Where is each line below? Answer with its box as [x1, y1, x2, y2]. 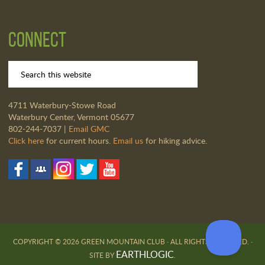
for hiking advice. [143, 135, 209, 146]
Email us [112, 135, 143, 146]
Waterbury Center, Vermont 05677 [8, 111, 134, 122]
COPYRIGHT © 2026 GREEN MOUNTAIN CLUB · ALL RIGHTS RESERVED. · [12, 237, 253, 246]
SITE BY [89, 250, 116, 260]
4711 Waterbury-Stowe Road [8, 99, 116, 111]
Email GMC [68, 123, 109, 134]
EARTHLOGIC [116, 248, 174, 261]
